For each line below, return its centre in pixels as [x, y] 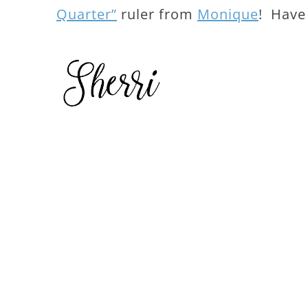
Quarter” [87, 14]
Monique [228, 14]
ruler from [157, 14]
